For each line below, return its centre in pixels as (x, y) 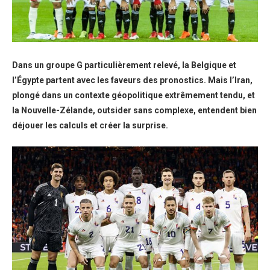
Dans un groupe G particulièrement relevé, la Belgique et (124, 65)
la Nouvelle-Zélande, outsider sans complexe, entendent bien (134, 111)
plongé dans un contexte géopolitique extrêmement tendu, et (133, 96)
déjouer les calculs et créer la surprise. (90, 126)
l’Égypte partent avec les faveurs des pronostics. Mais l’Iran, (132, 80)
